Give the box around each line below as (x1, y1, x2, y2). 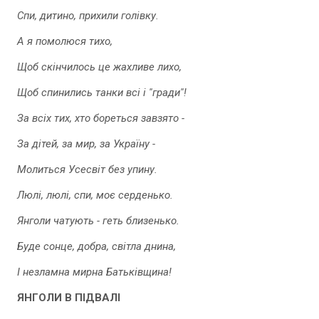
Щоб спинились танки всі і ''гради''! (17, 86, 187, 99)
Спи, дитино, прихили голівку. (17, 9, 159, 22)
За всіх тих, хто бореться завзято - (17, 112, 184, 125)
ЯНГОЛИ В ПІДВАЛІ (17, 291, 120, 304)
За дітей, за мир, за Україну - (17, 137, 155, 150)
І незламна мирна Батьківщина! (17, 266, 172, 278)
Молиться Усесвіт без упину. (17, 163, 157, 176)
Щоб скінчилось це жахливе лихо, (17, 61, 182, 73)
